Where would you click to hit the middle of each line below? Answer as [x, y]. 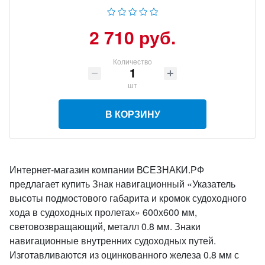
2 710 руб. [132, 37]
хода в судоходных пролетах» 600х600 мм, [103, 212]
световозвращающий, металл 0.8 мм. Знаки [105, 226]
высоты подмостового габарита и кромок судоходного [128, 198]
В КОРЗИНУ [132, 114]
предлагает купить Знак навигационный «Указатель [122, 184]
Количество [132, 61]
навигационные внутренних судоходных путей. [113, 240]
